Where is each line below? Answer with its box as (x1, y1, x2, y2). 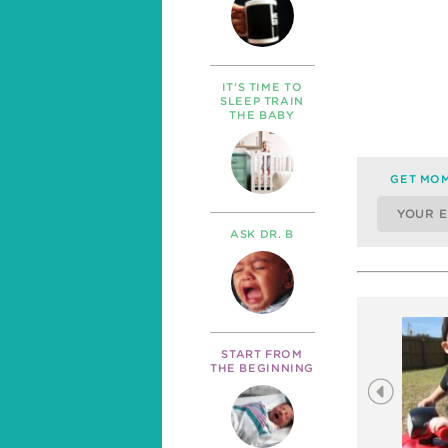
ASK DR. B (230, 227, 294, 242)
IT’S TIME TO (221, 79, 303, 94)
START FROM (221, 347, 303, 362)
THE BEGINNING (209, 361, 315, 376)
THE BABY (229, 107, 295, 122)
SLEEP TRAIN (220, 93, 304, 108)
